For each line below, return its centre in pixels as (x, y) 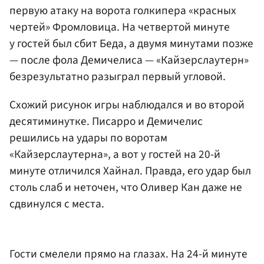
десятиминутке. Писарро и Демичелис (106, 121)
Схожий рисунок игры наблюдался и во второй (127, 105)
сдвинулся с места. (57, 204)
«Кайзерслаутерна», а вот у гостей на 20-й (115, 154)
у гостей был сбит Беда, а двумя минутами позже (131, 44)
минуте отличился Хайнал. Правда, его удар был (130, 171)
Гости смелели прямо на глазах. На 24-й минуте (128, 254)
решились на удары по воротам (88, 138)
